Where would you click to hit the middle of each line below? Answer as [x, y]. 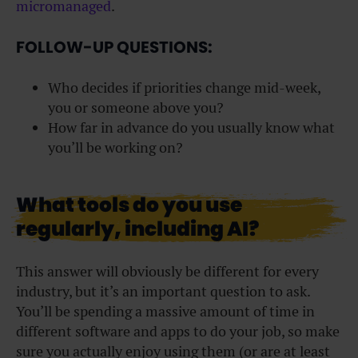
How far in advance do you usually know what [191, 128]
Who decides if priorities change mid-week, [184, 88]
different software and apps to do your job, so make [178, 332]
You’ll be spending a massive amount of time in [165, 312]
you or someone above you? [136, 108]
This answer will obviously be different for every [167, 272]
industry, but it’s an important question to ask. [163, 292]
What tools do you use [129, 205]
